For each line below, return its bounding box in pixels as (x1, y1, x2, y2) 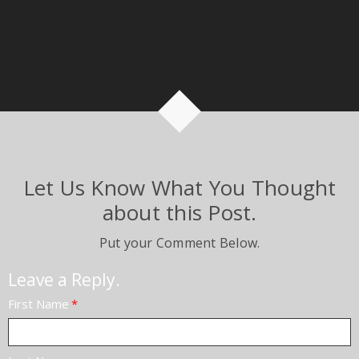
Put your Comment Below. (99, 233, 260, 252)
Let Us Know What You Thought (22, 172, 337, 202)
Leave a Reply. (8, 268, 120, 291)
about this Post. (102, 197, 257, 227)
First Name (8, 296, 69, 313)
